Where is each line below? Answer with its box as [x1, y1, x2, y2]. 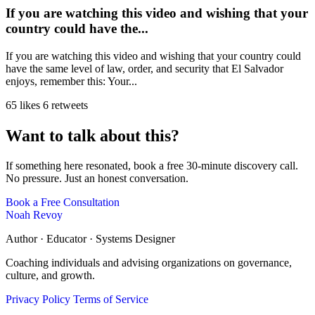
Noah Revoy [6, 208, 63, 221]
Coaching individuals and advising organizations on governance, [6, 256, 292, 269]
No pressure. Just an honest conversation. [6, 172, 188, 184]
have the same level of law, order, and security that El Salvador [6, 62, 283, 75]
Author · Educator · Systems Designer [6, 232, 175, 245]
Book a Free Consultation [6, 195, 120, 208]
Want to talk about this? [6, 126, 179, 145]
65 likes [6, 98, 40, 111]
